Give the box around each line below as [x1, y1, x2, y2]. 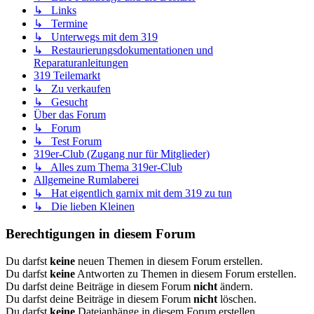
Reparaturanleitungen [34, 57, 128, 69]
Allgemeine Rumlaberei [34, 174, 139, 186]
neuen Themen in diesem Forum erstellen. [75, 254, 263, 267]
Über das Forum [34, 109, 106, 121]
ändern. [217, 280, 253, 292]
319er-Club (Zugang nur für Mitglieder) [34, 148, 210, 161]
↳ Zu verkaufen [34, 83, 111, 95]
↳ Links [34, 4, 76, 17]
